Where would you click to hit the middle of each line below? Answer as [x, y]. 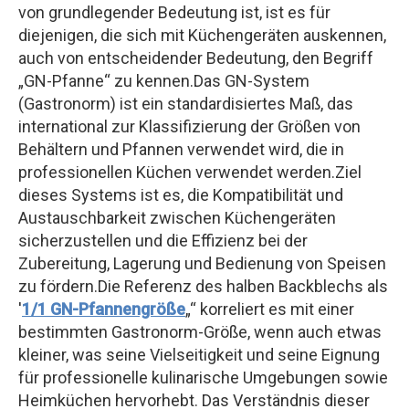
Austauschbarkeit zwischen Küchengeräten [177, 217]
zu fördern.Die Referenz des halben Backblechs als [203, 286]
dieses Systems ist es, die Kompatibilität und [181, 194]
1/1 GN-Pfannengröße [104, 309]
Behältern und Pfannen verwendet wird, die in [181, 149]
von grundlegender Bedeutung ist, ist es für [174, 12]
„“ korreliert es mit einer [270, 309]
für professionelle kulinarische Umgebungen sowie [203, 377]
